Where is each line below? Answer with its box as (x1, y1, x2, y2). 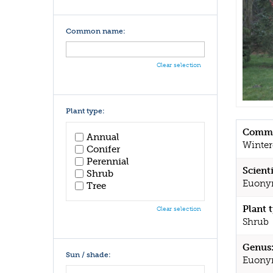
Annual (87, 131, 119, 143)
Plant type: (66, 107, 105, 115)
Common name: (66, 26, 126, 35)
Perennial (87, 155, 129, 167)
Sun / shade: (66, 250, 111, 259)
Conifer (87, 143, 120, 155)
